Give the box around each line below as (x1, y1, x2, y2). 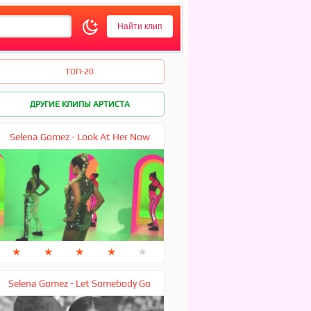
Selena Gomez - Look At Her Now (9, 131, 150, 142)
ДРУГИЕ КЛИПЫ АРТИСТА (29, 99, 130, 109)
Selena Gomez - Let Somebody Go (8, 278, 151, 289)
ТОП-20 (65, 67, 94, 76)
